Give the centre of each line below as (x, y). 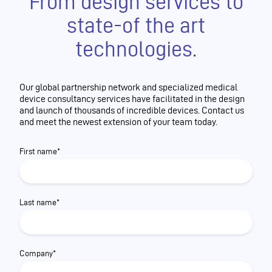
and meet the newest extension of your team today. (118, 122)
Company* (38, 253)
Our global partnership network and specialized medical (128, 87)
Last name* (39, 202)
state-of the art (136, 25)
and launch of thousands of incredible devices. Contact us (132, 110)
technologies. (136, 49)
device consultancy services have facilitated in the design (132, 99)
